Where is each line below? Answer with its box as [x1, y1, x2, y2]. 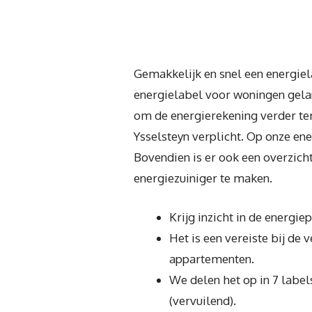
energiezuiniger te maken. [134, 171, 272, 186]
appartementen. [169, 251, 254, 266]
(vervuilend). [169, 292, 236, 308]
